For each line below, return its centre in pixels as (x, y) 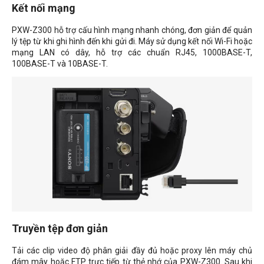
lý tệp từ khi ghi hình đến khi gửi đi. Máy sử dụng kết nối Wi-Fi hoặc (132, 41)
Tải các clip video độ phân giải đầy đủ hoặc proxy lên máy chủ (132, 251)
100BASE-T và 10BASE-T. (60, 63)
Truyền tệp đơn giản (60, 229)
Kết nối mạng (44, 8)
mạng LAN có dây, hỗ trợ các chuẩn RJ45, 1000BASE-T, (132, 52)
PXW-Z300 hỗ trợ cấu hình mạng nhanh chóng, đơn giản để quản (132, 30)
